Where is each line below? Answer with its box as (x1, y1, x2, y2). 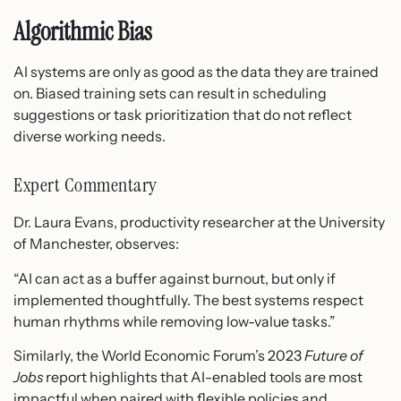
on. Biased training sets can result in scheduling (13, 84, 327, 103)
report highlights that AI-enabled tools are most (43, 368, 363, 387)
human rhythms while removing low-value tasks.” (13, 311, 336, 330)
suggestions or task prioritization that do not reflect (13, 106, 352, 124)
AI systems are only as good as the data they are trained (13, 63, 379, 81)
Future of (304, 346, 363, 365)
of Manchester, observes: (13, 235, 179, 253)
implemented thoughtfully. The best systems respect (13, 290, 363, 309)
